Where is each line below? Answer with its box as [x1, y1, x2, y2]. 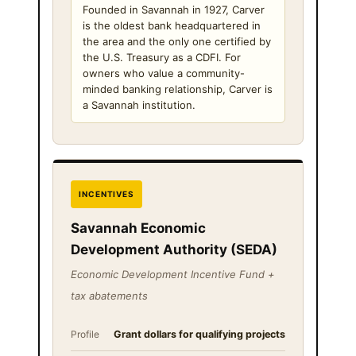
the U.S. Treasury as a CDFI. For [83, 50, 241, 64]
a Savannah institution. [83, 98, 195, 111]
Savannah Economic [71, 219, 206, 236]
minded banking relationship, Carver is [83, 82, 273, 95]
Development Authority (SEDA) [71, 241, 277, 257]
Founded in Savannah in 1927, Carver [83, 2, 265, 16]
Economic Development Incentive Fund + [71, 267, 275, 281]
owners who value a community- [83, 66, 245, 79]
